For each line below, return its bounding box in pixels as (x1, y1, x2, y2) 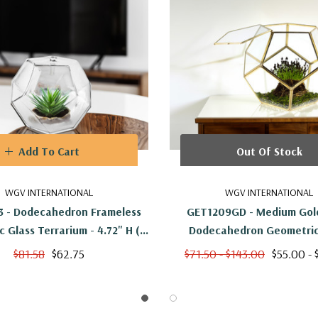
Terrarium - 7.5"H (226, 241, 312, 256)
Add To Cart (18, 143, 79, 158)
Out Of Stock (236, 143, 302, 158)
